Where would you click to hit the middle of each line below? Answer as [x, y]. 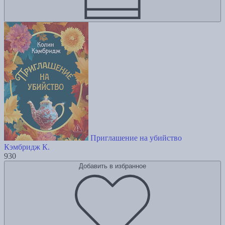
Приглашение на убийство [136, 138]
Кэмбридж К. [27, 147]
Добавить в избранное [113, 166]
